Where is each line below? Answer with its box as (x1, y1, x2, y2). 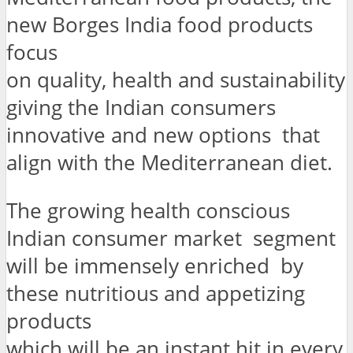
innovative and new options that (6, 121, 320, 150)
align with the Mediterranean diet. (6, 149, 333, 177)
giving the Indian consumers (6, 94, 276, 122)
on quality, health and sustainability (6, 66, 345, 95)
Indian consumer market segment (6, 225, 336, 253)
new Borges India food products (6, 11, 313, 39)
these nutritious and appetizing (6, 280, 310, 308)
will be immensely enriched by (6, 252, 303, 281)
